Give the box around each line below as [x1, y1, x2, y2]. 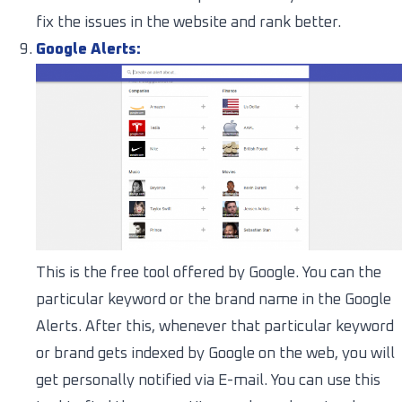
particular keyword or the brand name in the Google [36, 292, 391, 308]
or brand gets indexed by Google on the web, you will [36, 345, 395, 362]
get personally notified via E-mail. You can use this [36, 372, 380, 389]
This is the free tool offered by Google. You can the [36, 265, 381, 281]
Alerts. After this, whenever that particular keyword [36, 319, 394, 335]
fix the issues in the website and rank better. [36, 15, 341, 31]
